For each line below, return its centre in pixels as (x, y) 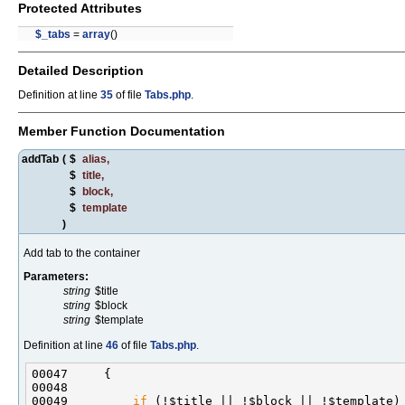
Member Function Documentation (122, 131)
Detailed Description (81, 70)
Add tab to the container (82, 253)
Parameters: (56, 276)
